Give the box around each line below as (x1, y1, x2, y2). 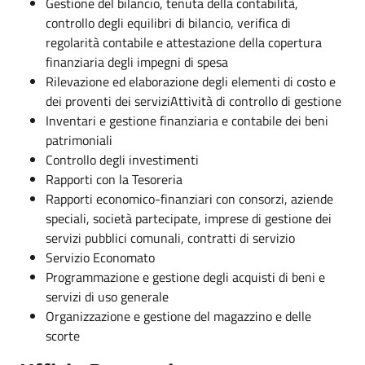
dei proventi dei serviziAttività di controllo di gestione (46, 90, 341, 111)
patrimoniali (46, 130, 112, 150)
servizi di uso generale (46, 286, 169, 306)
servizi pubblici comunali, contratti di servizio (46, 227, 295, 248)
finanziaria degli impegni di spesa (46, 51, 228, 72)
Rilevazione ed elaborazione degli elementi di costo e (46, 71, 336, 91)
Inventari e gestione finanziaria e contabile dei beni (46, 110, 328, 130)
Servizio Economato (46, 247, 155, 267)
